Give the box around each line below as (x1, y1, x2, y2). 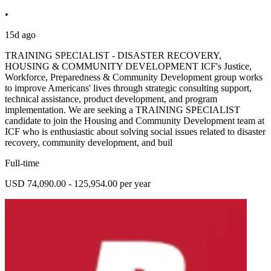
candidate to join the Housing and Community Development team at (5, 116, 264, 126)
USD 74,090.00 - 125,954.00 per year (5, 178, 151, 189)
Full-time (5, 158, 39, 169)
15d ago (5, 30, 36, 41)
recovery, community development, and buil (5, 137, 172, 148)
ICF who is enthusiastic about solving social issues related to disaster (5, 126, 266, 137)
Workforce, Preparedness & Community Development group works (5, 72, 263, 83)
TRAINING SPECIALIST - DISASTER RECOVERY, (5, 50, 221, 61)
